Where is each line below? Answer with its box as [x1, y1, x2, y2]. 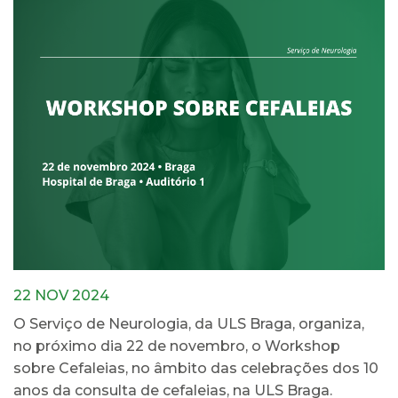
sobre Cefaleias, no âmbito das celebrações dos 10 [13, 359, 378, 377]
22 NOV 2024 [13, 286, 109, 304]
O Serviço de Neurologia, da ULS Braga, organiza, [13, 314, 364, 332]
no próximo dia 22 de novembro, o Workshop [13, 337, 340, 354]
